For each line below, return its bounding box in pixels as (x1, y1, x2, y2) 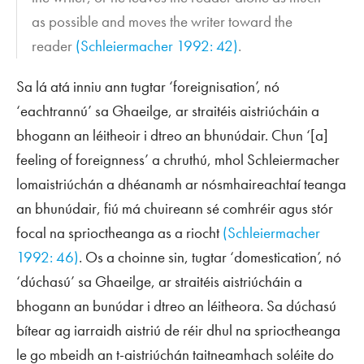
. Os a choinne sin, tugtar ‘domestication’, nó (79, 246, 341, 267)
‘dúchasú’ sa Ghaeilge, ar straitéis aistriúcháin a (16, 271, 302, 292)
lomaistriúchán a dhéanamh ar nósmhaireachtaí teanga (16, 173, 346, 194)
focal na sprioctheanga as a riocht (16, 222, 223, 243)
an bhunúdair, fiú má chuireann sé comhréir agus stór (16, 197, 333, 219)
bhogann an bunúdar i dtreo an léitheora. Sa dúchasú (16, 295, 336, 316)
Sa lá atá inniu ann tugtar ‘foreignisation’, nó (16, 76, 279, 97)
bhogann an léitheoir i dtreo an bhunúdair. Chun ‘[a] (16, 124, 328, 145)
